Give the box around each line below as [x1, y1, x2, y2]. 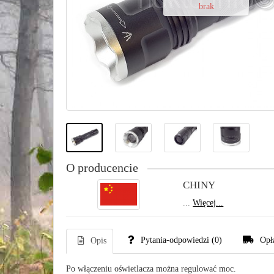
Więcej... [193, 198, 224, 207]
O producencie [66, 161, 138, 174]
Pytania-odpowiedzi [141, 235, 209, 245]
